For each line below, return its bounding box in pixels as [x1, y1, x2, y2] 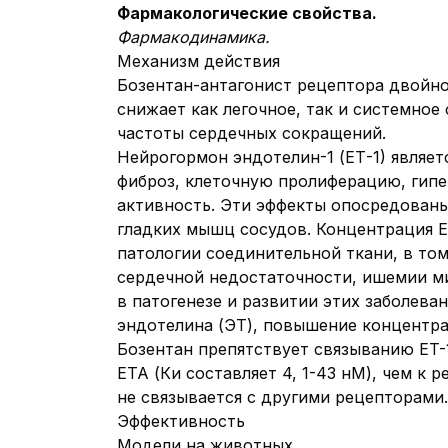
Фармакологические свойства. [117, 3, 377, 23]
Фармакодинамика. [117, 27, 270, 47]
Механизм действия [117, 51, 280, 71]
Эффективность [117, 411, 245, 431]
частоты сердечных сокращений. [117, 123, 386, 143]
